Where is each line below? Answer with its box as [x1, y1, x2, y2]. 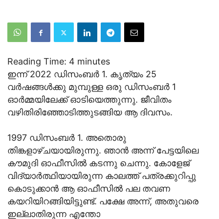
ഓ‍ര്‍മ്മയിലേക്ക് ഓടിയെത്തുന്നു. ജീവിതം [7, 94, 172, 105]
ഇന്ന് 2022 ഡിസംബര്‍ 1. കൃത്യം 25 [7, 69, 156, 80]
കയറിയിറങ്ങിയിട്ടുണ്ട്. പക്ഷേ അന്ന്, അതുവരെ [7, 196, 198, 207]
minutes [77, 56, 110, 67]
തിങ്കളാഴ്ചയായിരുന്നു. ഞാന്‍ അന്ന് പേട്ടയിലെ [7, 145, 198, 156]
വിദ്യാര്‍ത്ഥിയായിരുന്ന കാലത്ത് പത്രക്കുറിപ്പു [7, 171, 196, 181]
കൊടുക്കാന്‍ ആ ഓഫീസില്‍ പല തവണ [7, 183, 170, 194]
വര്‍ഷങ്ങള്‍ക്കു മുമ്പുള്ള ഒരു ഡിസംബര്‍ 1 [7, 82, 176, 92]
